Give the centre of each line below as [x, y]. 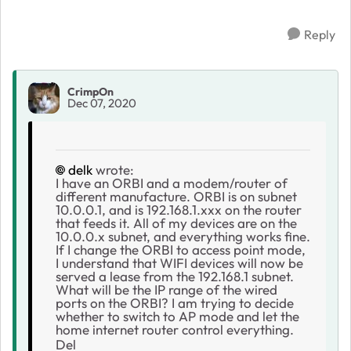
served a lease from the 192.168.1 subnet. [175, 276]
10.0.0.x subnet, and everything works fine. [183, 236]
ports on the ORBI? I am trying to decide [175, 302]
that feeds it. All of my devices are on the [176, 223]
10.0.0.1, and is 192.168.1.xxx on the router [179, 209]
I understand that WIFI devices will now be [179, 262]
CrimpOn [90, 92]
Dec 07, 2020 [102, 103]
